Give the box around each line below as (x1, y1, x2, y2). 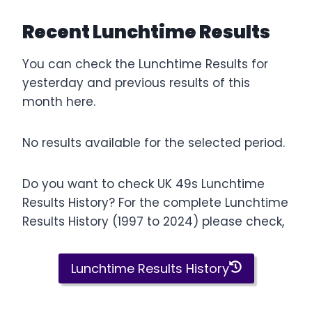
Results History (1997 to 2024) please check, (22, 213, 284, 231)
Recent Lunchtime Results (22, 19, 270, 45)
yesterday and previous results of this (22, 75, 250, 92)
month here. (22, 93, 95, 111)
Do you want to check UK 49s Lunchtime (22, 175, 265, 193)
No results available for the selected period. (22, 134, 285, 152)
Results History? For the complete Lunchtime (22, 194, 288, 212)
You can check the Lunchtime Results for (22, 56, 268, 73)
